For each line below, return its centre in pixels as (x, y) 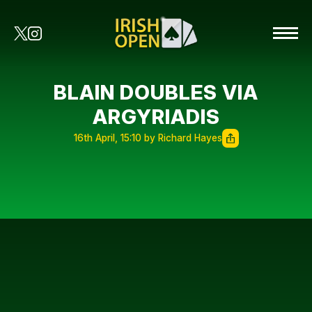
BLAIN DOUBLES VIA (156, 92)
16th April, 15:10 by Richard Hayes (148, 138)
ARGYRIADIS (156, 117)
